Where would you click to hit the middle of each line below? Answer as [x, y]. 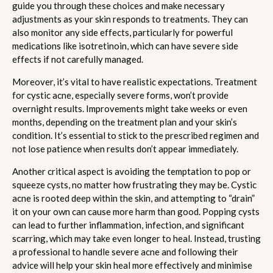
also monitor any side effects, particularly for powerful [122, 32]
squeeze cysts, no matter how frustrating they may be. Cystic [134, 184]
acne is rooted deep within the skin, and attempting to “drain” [133, 198]
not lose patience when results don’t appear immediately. [125, 148]
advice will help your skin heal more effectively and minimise [132, 265]
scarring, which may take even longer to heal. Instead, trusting [136, 238]
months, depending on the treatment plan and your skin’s [125, 122]
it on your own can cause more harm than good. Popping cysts [136, 211]
